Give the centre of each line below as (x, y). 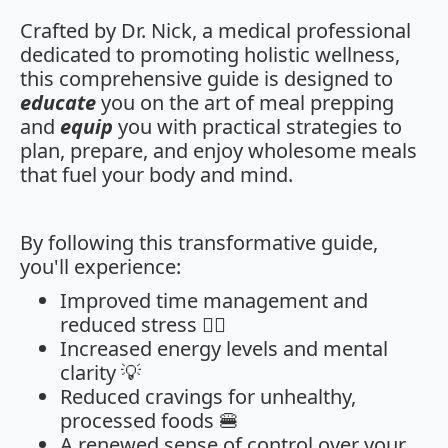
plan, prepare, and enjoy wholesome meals (218, 151)
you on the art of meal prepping (245, 103)
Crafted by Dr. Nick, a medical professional (215, 31)
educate (58, 103)
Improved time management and (214, 301)
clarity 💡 (100, 373)
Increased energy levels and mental (224, 349)
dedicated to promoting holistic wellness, (210, 55)
